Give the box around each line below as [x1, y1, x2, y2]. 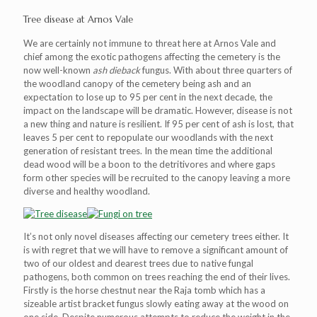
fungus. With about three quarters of [140, 64, 292, 76]
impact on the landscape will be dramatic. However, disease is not [23, 105, 292, 116]
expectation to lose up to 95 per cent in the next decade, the [23, 91, 272, 103]
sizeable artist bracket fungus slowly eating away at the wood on [23, 298, 289, 309]
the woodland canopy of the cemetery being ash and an [23, 78, 251, 89]
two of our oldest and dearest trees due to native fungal [23, 258, 253, 269]
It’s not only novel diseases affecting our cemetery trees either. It [23, 231, 289, 242]
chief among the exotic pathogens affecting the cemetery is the [23, 51, 280, 62]
